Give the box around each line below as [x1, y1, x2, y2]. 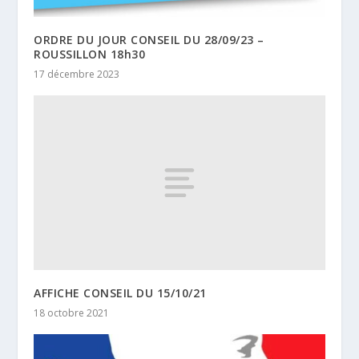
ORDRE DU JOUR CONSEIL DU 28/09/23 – [34, 31, 264, 47]
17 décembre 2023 [34, 67, 120, 81]
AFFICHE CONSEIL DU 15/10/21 [34, 284, 207, 301]
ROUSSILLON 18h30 [34, 46, 146, 62]
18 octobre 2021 [34, 305, 110, 320]
